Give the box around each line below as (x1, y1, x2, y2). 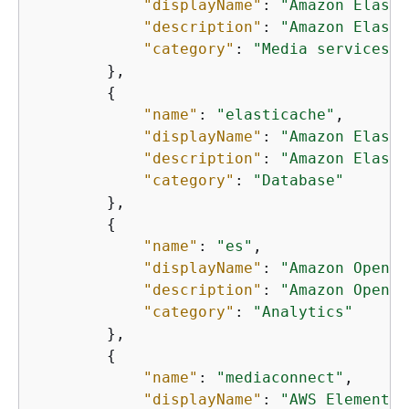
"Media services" (253, 39, 399, 58)
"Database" (253, 171, 344, 189)
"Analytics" (253, 302, 353, 320)
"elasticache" (216, 105, 335, 123)
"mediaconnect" (216, 368, 344, 386)
